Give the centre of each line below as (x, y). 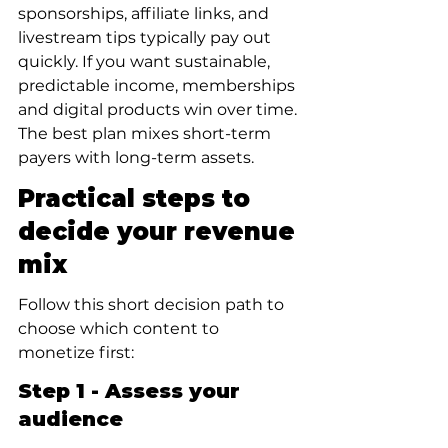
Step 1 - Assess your (132, 391)
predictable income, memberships (158, 85)
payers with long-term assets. (136, 157)
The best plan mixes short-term (146, 133)
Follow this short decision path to (153, 304)
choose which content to (120, 328)
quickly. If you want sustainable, (146, 61)
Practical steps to (137, 198)
